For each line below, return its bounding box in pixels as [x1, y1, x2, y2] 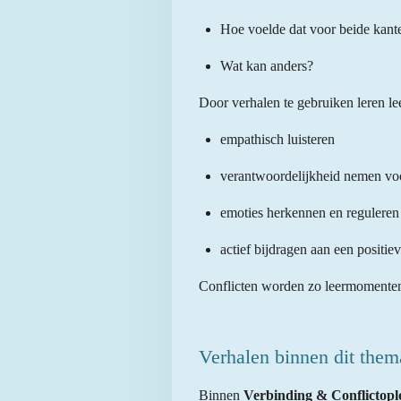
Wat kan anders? [220, 58, 313, 74]
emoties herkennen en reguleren [220, 205, 399, 221]
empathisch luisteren [220, 132, 335, 148]
